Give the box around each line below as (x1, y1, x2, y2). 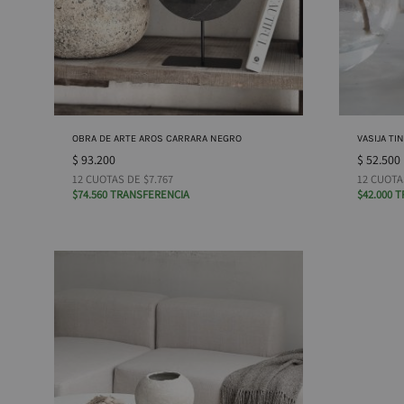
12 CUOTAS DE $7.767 (72, 170, 173, 187)
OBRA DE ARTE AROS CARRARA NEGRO (72, 132, 242, 144)
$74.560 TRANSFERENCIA (72, 186, 189, 202)
